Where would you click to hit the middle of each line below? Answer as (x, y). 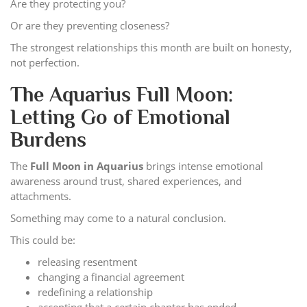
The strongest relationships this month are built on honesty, (151, 47)
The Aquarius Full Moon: (122, 94)
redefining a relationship (95, 292)
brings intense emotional (203, 165)
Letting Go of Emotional (120, 117)
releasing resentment (87, 261)
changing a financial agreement (111, 277)
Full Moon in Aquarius (87, 165)
